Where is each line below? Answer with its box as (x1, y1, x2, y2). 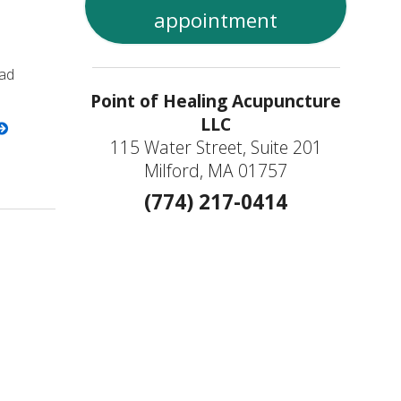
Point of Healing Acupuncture (90, 89, 342, 114)
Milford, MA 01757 (144, 158, 288, 183)
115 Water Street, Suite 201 (109, 135, 322, 160)
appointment (154, 5, 278, 34)
